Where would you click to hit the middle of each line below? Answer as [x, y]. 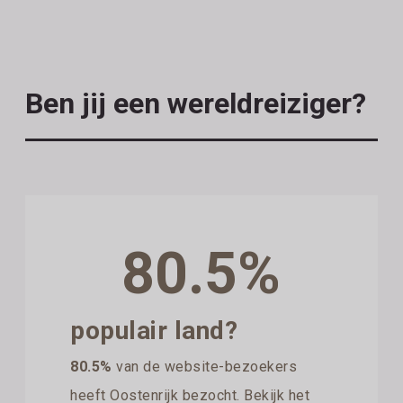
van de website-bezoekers [205, 366]
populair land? [154, 330]
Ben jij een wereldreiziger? [196, 103]
